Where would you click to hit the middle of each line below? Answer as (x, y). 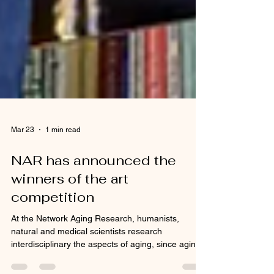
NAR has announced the (94, 182)
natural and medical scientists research (87, 253)
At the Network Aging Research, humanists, (95, 240)
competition (53, 219)
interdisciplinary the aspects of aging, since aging (106, 266)
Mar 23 (23, 152)
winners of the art (70, 201)
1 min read (63, 152)
